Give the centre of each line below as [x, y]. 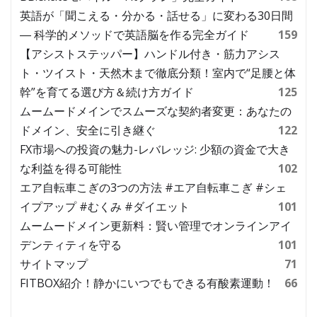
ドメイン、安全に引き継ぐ [88, 131]
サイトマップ [54, 264]
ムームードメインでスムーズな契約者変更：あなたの [156, 111]
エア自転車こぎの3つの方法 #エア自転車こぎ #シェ [153, 188]
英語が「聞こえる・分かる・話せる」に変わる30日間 [156, 16]
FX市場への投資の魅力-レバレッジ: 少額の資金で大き [155, 150]
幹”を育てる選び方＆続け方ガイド [107, 92]
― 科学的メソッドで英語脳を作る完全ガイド [134, 35]
